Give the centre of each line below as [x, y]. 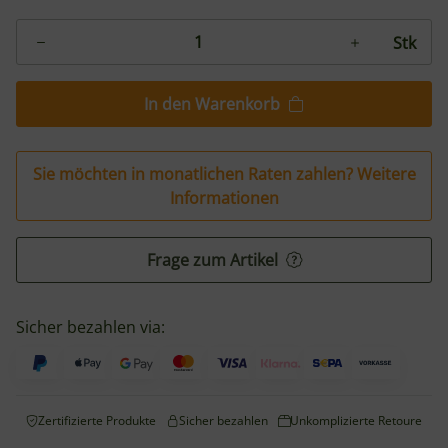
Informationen [224, 198]
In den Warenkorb [212, 104]
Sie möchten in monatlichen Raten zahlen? [194, 174]
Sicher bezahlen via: [90, 327]
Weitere [386, 174]
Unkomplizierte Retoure [355, 420]
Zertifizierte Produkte [97, 420]
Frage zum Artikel [214, 260]
